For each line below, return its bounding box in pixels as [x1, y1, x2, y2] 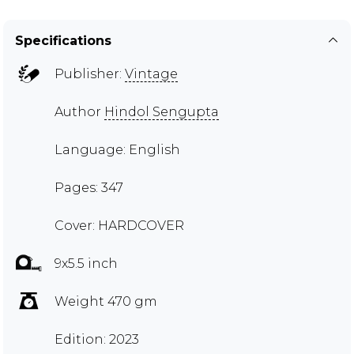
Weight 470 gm [55, 294, 157, 310]
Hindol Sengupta [104, 104, 219, 120]
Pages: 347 [55, 180, 123, 196]
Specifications [15, 33, 111, 49]
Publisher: [55, 66, 125, 82]
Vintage [125, 66, 178, 82]
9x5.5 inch [55, 256, 118, 272]
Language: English [55, 142, 180, 158]
